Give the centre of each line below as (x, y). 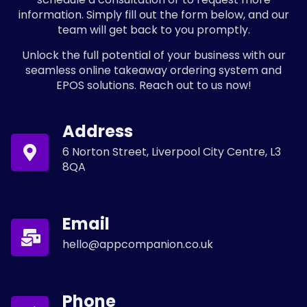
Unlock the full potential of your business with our (153, 55)
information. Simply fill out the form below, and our (153, 15)
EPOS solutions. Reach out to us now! (153, 85)
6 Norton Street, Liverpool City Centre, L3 (172, 152)
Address (98, 132)
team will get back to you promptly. (153, 30)
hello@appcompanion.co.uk (138, 245)
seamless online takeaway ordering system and (153, 70)
